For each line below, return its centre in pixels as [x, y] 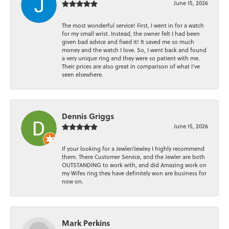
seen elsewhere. [83, 74]
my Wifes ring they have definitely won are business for [134, 173]
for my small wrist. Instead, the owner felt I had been [131, 33]
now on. [73, 181]
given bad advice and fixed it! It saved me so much [128, 42]
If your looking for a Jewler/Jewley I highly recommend [133, 148]
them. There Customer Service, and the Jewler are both [133, 157]
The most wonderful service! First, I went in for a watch [133, 25]
